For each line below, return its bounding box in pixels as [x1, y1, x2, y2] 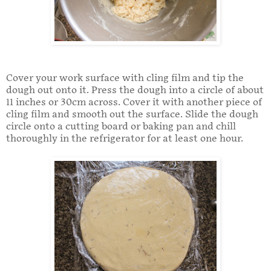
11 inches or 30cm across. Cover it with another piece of [6, 96, 262, 108]
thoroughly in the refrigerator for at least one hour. [6, 132, 243, 145]
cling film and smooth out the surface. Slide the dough [6, 108, 258, 120]
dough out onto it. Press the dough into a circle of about [6, 84, 264, 96]
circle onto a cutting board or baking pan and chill [6, 120, 236, 132]
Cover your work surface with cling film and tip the [6, 72, 244, 84]
